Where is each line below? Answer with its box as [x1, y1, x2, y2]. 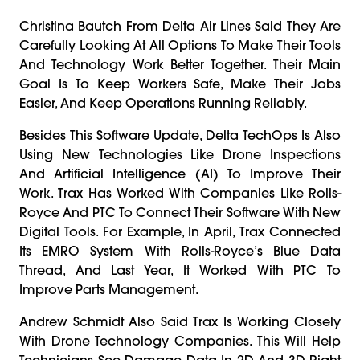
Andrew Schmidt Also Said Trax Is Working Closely [19, 313, 341, 329]
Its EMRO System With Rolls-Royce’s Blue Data [19, 242, 341, 259]
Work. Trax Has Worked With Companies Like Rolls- [19, 184, 341, 201]
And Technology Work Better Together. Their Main [19, 55, 341, 72]
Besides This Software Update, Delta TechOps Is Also [19, 126, 341, 143]
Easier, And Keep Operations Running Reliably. [19, 94, 307, 111]
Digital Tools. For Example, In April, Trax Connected [19, 223, 341, 239]
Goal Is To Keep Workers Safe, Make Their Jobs [19, 75, 341, 92]
